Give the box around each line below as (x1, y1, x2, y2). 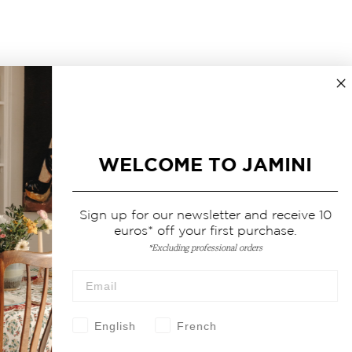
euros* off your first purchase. (107, 222, 291, 237)
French (170, 319, 211, 332)
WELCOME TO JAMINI (92, 154, 306, 176)
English (88, 319, 130, 332)
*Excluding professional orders (141, 241, 256, 254)
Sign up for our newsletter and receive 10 (72, 207, 325, 222)
